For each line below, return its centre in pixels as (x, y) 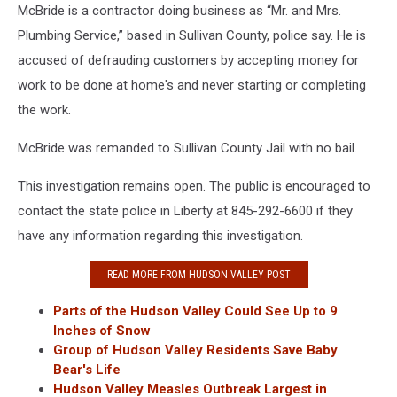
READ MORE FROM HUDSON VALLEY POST (198, 274)
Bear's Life (87, 370)
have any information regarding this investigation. (160, 236)
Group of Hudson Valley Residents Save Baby (195, 350)
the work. (44, 110)
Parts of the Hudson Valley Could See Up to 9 (195, 311)
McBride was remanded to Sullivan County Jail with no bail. (187, 148)
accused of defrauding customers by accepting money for (188, 61)
